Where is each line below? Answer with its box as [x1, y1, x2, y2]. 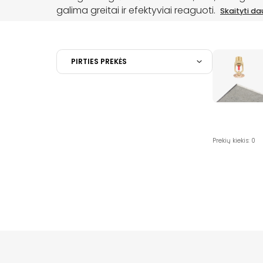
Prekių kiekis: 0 [212, 136, 255, 146]
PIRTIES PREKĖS [71, 56, 127, 67]
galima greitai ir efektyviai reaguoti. [56, 4, 218, 17]
